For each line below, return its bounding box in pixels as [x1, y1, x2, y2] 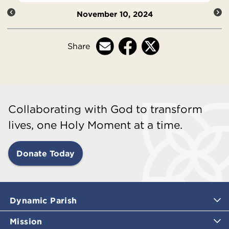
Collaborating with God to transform [8, 102, 202, 116]
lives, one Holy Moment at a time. [8, 118, 182, 132]
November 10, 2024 [76, 9, 153, 19]
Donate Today [16, 148, 75, 158]
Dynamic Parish [10, 195, 77, 205]
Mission [10, 216, 42, 226]
